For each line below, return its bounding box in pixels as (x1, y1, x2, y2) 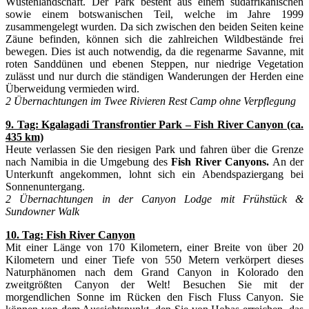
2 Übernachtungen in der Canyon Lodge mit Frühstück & (6, 192, 303, 205)
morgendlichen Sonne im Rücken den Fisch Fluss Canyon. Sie (6, 290, 303, 303)
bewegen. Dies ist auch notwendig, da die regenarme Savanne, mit (6, 45, 303, 57)
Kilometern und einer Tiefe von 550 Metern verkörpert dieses (6, 253, 303, 266)
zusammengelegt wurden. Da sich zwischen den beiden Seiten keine (6, 20, 303, 32)
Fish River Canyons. (171, 155, 269, 168)
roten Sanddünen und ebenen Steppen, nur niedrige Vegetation (6, 57, 303, 70)
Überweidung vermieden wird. (6, 82, 142, 94)
